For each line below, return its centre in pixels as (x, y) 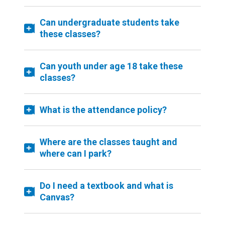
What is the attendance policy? (103, 110)
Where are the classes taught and (108, 142)
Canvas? (57, 197)
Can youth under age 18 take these (111, 66)
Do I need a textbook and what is (106, 186)
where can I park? (76, 153)
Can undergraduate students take (109, 22)
